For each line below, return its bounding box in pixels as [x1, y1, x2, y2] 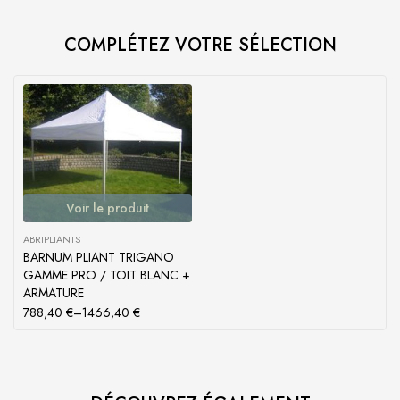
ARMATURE [23, 284, 84, 303]
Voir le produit [66, 199, 149, 218]
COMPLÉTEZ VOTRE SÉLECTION [63, 31, 337, 58]
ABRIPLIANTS [23, 232, 80, 247]
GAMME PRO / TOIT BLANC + [23, 266, 190, 285]
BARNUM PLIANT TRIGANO [23, 248, 174, 267]
